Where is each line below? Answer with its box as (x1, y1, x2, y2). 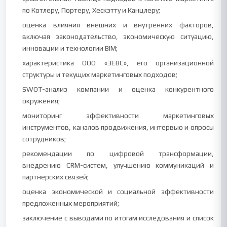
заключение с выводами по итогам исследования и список (22, 214, 214, 222)
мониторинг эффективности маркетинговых (22, 111, 214, 120)
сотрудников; (22, 135, 66, 143)
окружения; (22, 97, 60, 105)
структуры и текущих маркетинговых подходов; (22, 70, 178, 79)
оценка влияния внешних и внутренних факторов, (22, 21, 214, 29)
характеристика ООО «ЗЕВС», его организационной (22, 59, 214, 67)
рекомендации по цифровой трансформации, (22, 149, 214, 158)
